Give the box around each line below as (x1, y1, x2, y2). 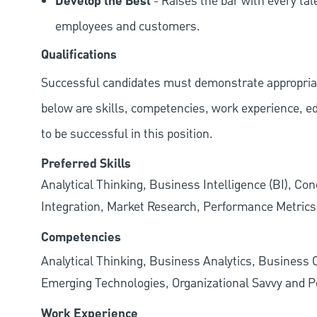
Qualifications (41, 45, 117, 66)
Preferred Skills (41, 154, 131, 175)
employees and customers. (55, 18, 200, 36)
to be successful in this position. (41, 125, 213, 144)
